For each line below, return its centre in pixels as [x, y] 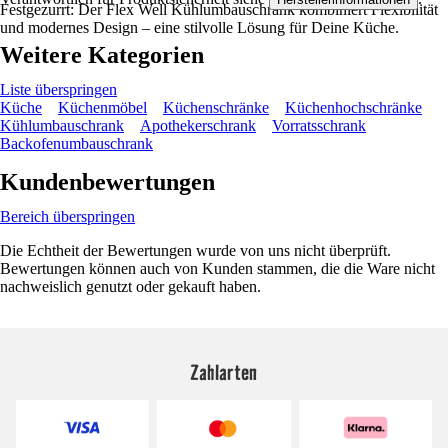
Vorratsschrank [319, 125]
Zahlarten [224, 371]
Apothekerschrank [198, 125]
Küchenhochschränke [353, 107]
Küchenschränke [216, 107]
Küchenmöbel [102, 107]
